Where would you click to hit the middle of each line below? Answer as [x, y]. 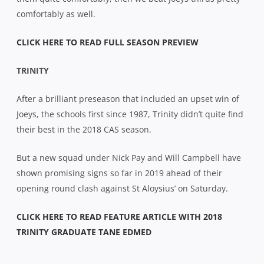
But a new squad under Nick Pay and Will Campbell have [129, 157]
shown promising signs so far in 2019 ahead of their [119, 173]
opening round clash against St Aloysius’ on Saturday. [122, 188]
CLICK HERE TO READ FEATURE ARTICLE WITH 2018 [119, 216]
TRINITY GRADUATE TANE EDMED [84, 232]
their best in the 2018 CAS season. [84, 129]
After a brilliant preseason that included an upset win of [128, 98]
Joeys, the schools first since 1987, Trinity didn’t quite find [130, 114]
